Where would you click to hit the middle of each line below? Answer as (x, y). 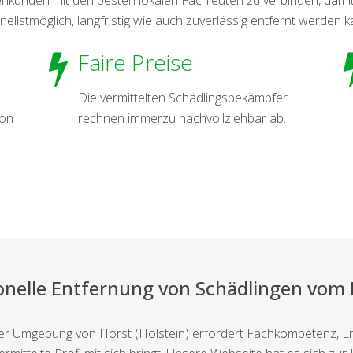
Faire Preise (135, 62)
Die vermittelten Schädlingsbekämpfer (182, 97)
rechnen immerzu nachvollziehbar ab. (182, 118)
